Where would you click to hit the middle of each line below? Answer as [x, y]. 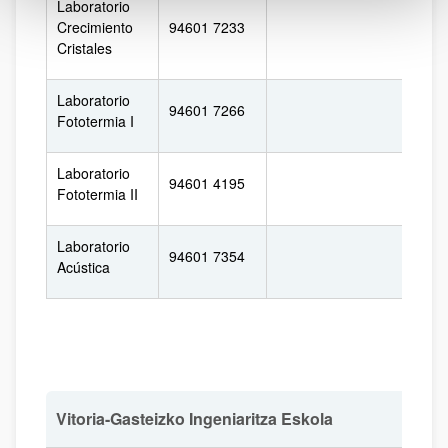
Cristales [84, 48]
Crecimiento [95, 27]
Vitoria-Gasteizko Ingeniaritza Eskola [194, 418]
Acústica [83, 267]
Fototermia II [97, 194]
